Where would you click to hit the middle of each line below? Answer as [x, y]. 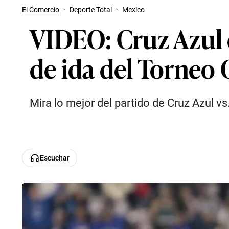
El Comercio [41, 10]
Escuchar [55, 158]
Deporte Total [91, 10]
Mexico [133, 10]
